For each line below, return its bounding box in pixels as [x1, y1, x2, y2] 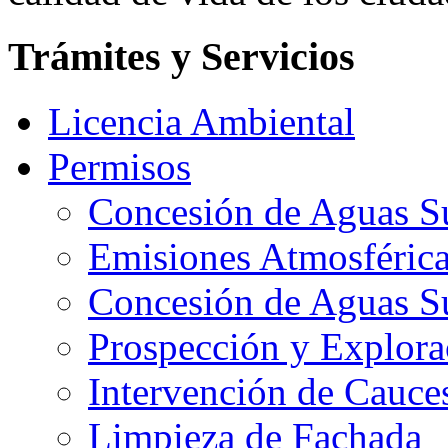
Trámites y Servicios [8, 34, 355, 80]
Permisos [48, 144, 191, 188]
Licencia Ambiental [48, 99, 355, 143]
